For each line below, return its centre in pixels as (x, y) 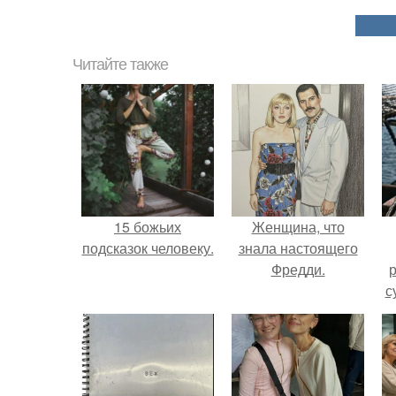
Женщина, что (298, 227)
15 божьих (148, 227)
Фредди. (298, 269)
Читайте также (120, 65)
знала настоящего (298, 248)
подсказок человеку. (148, 248)
